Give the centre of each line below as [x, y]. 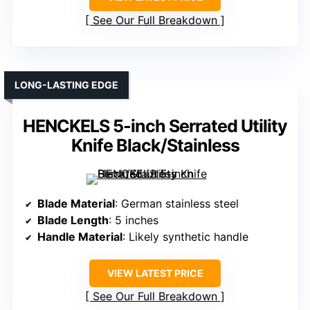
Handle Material [80, 237]
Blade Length [73, 220]
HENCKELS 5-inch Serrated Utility [155, 126]
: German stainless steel [177, 204]
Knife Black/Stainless [155, 146]
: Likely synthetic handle [185, 237]
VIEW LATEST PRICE [155, 273]
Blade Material [76, 204]
